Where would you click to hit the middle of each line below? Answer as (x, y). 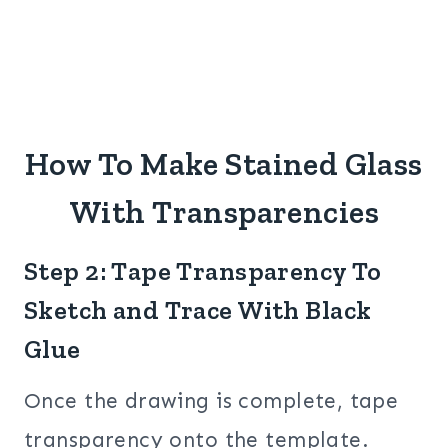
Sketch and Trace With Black (198, 310)
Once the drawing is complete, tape (211, 401)
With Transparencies (224, 212)
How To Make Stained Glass (224, 164)
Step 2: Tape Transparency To (203, 271)
